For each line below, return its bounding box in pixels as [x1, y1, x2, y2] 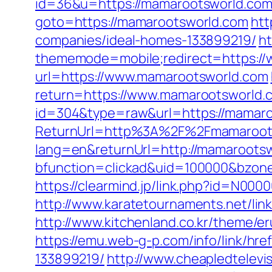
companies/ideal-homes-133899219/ [35, 31, 256, 49]
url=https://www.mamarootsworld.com [35, 67, 268, 86]
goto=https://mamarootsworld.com [35, 13, 248, 31]
